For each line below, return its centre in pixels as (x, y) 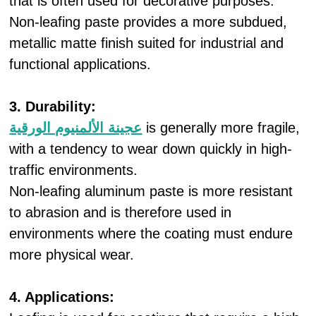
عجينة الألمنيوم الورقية (76, 128)
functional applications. (80, 64)
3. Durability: (53, 107)
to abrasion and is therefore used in (121, 212)
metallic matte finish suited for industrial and (147, 43)
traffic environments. (74, 170)
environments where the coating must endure (151, 233)
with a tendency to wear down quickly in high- (151, 149)
